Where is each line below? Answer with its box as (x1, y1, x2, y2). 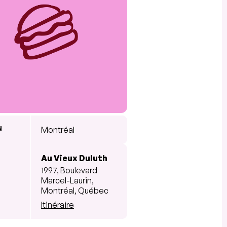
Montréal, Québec (41, 185, 108, 196)
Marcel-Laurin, (41, 175, 94, 185)
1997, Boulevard (41, 165, 97, 175)
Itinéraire (41, 199, 74, 210)
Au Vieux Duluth (41, 153, 107, 163)
